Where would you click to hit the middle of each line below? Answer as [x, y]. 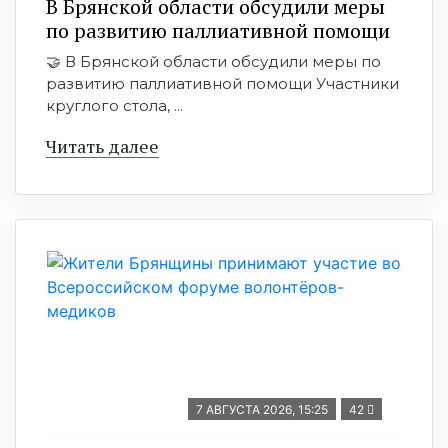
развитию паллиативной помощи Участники [222, 83]
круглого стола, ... [114, 105]
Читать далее [102, 146]
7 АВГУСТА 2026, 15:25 [262, 409]
